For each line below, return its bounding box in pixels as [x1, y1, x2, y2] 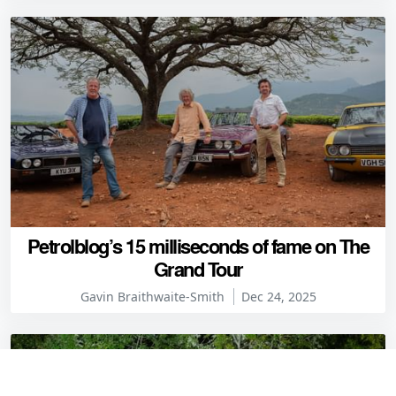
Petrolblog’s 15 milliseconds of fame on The [27, 231, 369, 260]
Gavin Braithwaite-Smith [80, 287, 225, 305]
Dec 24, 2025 [240, 287, 316, 305]
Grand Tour [153, 254, 243, 283]
